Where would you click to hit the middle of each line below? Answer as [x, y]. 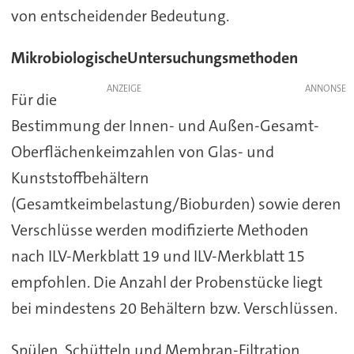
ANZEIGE [124, 88]
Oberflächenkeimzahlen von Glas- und [142, 151]
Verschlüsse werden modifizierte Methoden [160, 230]
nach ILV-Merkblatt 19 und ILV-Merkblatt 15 [158, 256]
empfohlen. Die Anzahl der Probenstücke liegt [166, 282]
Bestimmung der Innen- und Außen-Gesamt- [165, 125]
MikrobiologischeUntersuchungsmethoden [154, 57]
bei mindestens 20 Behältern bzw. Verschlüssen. [174, 308]
